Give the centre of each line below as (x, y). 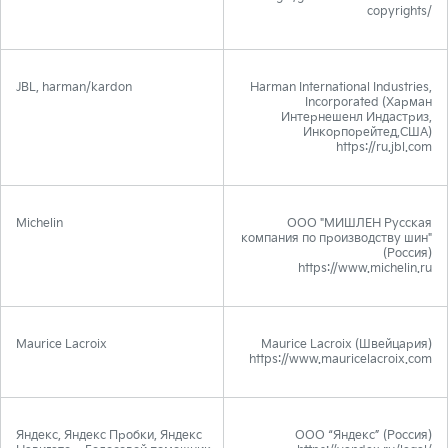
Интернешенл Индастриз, (356, 117)
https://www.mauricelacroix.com (340, 359)
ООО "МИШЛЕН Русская (359, 223)
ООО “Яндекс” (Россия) (363, 435)
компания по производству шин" (336, 238)
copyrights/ (399, 11)
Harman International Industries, (341, 87)
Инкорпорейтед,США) (367, 132)
